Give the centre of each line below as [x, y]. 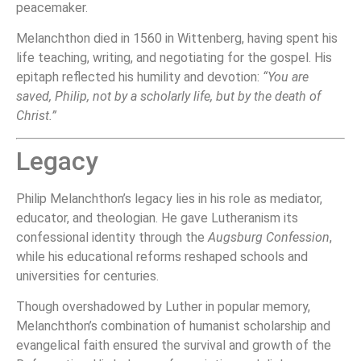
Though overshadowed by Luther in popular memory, [163, 307]
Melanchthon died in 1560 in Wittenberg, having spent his [177, 39]
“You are [286, 77]
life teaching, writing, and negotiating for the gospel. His [174, 58]
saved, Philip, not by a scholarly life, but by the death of [168, 97]
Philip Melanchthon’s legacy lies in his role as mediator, [169, 198]
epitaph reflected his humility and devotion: [139, 77]
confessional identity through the [112, 237]
